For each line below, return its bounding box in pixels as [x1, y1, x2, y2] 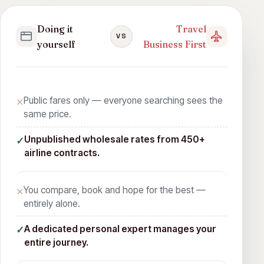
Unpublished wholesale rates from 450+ [24, 134, 205, 146]
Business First [143, 38, 206, 50]
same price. [23, 108, 71, 120]
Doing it [37, 22, 73, 35]
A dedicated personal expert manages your [24, 223, 216, 235]
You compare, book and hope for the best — [23, 184, 206, 196]
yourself [37, 38, 75, 50]
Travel [176, 22, 206, 35]
